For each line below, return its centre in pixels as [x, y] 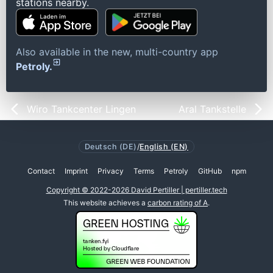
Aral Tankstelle [212, 109]
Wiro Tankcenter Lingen [81, 109]
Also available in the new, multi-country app [117, 52]
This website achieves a [105, 202]
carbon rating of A [178, 202]
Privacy [110, 171]
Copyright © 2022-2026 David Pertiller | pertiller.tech [136, 190]
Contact [41, 171]
